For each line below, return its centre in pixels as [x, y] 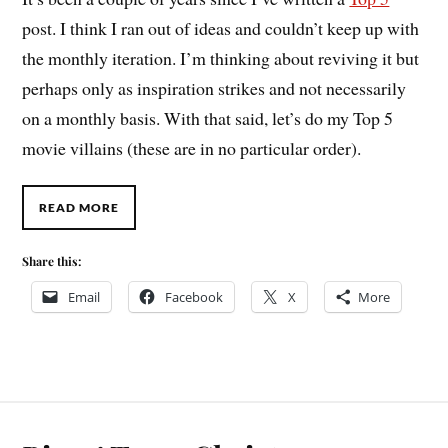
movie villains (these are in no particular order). [192, 148]
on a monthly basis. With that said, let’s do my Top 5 [208, 118]
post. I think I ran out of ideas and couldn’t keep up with [221, 28]
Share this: [52, 260]
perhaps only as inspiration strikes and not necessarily [214, 88]
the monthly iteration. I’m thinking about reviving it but [221, 58]
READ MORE [79, 207]
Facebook [194, 296]
